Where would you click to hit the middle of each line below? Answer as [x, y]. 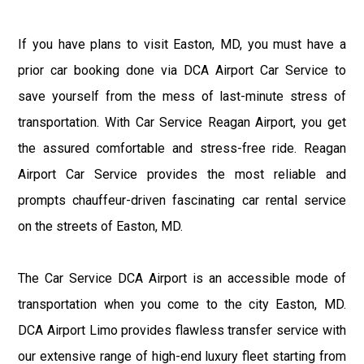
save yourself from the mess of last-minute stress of [182, 96]
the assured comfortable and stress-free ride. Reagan [182, 148]
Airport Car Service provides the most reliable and [182, 174]
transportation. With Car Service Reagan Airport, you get [182, 122]
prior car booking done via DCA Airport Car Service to [182, 70]
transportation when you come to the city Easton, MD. [182, 304]
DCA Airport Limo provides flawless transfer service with [182, 330]
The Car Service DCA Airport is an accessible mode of [182, 278]
